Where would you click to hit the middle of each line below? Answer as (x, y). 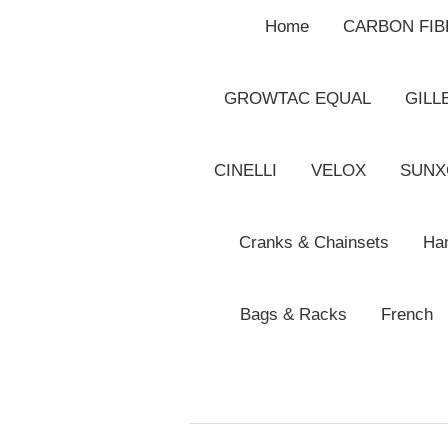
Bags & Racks (293, 315)
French (406, 315)
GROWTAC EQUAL (297, 99)
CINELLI (245, 171)
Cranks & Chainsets (313, 243)
